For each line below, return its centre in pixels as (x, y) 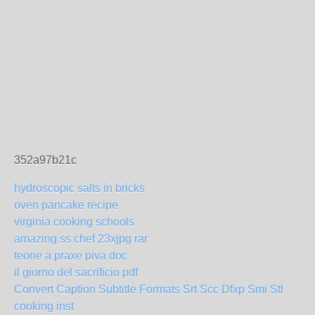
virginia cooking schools (74, 221)
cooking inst (44, 306)
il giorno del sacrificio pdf (76, 272)
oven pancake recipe (66, 205)
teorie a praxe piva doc (71, 255)
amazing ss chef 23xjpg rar (81, 238)
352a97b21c (45, 160)
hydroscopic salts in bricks (79, 188)
